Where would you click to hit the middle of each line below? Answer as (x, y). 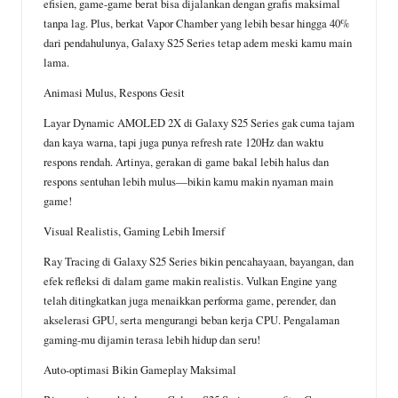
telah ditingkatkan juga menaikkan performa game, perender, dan (190, 301)
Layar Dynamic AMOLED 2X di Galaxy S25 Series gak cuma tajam (199, 123)
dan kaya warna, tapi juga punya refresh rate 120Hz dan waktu (183, 143)
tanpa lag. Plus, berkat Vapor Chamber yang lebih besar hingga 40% (197, 24)
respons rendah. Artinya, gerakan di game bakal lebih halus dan (186, 162)
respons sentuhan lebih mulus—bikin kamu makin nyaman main (188, 182)
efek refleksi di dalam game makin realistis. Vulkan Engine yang (190, 281)
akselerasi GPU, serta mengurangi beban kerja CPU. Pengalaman (191, 320)
